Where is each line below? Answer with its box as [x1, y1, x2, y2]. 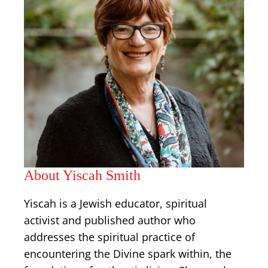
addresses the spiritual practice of [24, 230, 195, 244]
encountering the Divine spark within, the [24, 246, 232, 261]
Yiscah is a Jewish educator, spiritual [24, 196, 207, 211]
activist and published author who [24, 213, 196, 227]
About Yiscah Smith [24, 167, 141, 183]
